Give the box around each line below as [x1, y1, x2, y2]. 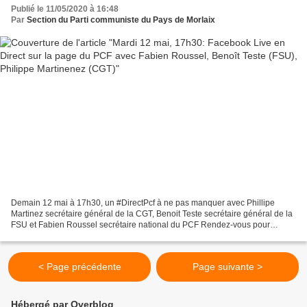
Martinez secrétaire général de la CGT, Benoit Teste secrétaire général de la [11, 209, 293, 219]
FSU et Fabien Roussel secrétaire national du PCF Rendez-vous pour [11, 220, 270, 230]
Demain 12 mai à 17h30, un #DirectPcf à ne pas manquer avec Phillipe [11, 198, 275, 208]
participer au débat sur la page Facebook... [11, 231, 170, 241]
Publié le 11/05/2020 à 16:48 [11, 3, 119, 14]
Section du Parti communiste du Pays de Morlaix [27, 14, 215, 25]
